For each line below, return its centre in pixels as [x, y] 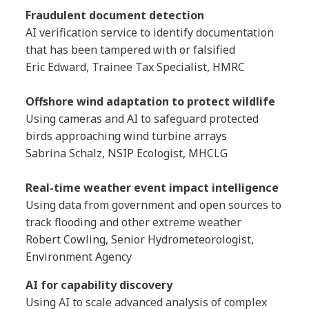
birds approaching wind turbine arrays [127, 136]
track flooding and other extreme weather [135, 222]
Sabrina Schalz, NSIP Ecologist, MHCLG [127, 153]
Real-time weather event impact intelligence [152, 188]
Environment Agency [79, 257]
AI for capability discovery [99, 285]
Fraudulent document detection [115, 16]
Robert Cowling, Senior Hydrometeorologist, [140, 240]
